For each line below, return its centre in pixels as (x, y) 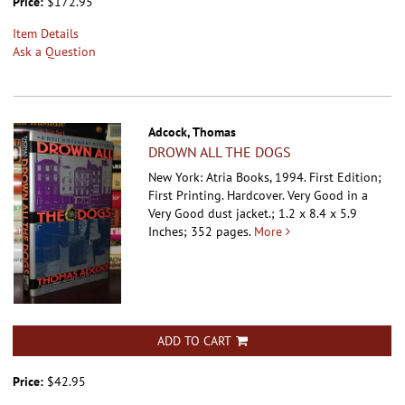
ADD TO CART (194, 341)
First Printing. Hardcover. (218, 196)
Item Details (46, 34)
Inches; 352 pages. (200, 232)
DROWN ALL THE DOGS (220, 152)
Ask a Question (54, 52)
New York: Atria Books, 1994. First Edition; (265, 178)
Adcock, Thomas (193, 132)
